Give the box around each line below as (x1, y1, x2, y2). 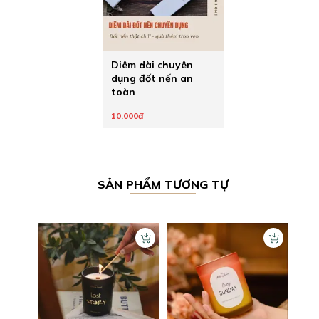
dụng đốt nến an (111, 72, 193, 85)
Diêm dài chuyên (111, 58, 193, 71)
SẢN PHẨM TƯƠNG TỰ (98, 177, 229, 192)
